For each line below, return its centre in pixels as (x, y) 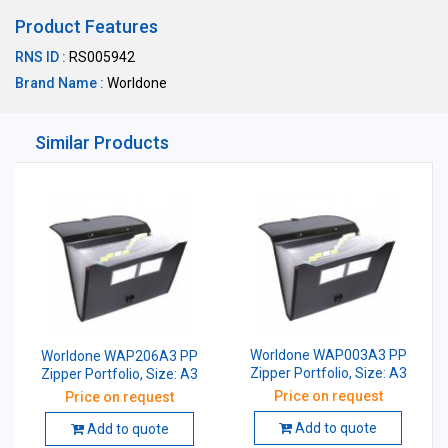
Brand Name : (59, 83)
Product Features (86, 26)
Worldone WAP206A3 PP (119, 356)
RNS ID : (40, 57)
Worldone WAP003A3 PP (328, 355)
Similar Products (102, 142)
